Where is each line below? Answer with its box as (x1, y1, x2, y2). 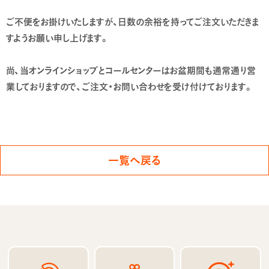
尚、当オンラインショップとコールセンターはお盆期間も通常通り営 (6, 63, 256, 77)
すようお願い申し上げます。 (6, 31, 109, 44)
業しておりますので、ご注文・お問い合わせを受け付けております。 (6, 79, 253, 93)
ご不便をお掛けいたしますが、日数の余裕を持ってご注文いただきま (6, 14, 259, 28)
